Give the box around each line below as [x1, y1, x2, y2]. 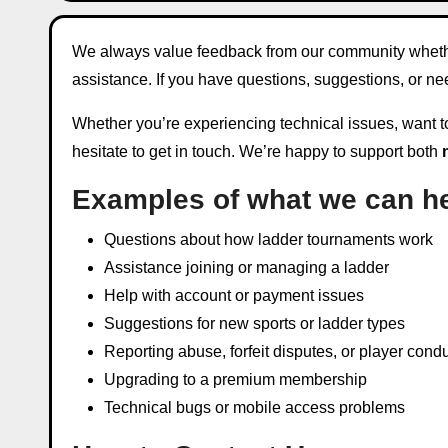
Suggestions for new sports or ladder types [104, 315, 405, 332]
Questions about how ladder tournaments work [104, 231, 433, 248]
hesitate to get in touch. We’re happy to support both [72, 143, 442, 160]
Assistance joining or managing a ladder [104, 259, 389, 276]
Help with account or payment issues [104, 287, 364, 304]
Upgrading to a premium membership [104, 371, 367, 388]
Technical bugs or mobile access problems [104, 399, 405, 416]
